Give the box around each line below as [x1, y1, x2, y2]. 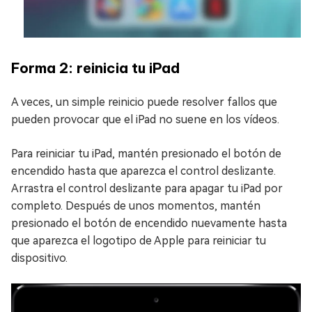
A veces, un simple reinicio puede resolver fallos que [11, 95, 277, 109]
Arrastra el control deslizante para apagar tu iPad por [11, 182, 283, 196]
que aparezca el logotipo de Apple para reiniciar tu [11, 234, 266, 248]
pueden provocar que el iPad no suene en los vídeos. [11, 113, 279, 127]
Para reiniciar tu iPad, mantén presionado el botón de [11, 147, 281, 161]
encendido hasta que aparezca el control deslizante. [11, 164, 276, 178]
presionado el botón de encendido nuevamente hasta [11, 217, 287, 231]
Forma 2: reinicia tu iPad [11, 59, 180, 77]
